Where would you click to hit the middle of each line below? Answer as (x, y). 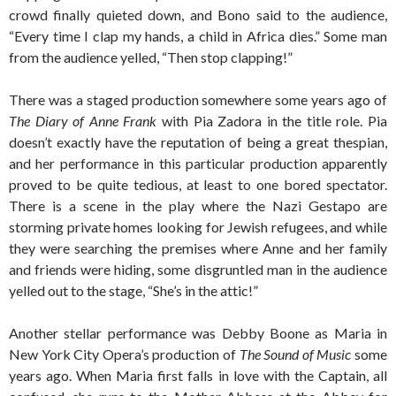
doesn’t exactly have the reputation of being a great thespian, (198, 142)
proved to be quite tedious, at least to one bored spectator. (198, 184)
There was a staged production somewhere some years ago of (198, 99)
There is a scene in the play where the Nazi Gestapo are (198, 206)
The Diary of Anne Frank (83, 121)
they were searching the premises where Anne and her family (198, 248)
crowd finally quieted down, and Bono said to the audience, (198, 15)
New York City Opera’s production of (124, 354)
